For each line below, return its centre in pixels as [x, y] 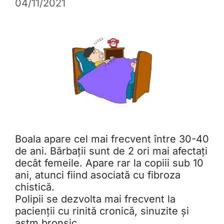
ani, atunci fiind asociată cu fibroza [98, 175]
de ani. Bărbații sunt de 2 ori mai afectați [111, 151]
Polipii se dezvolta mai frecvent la [95, 199]
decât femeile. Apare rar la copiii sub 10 [109, 163]
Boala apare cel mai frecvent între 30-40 [112, 139]
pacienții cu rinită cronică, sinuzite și [102, 211]
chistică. [35, 187]
